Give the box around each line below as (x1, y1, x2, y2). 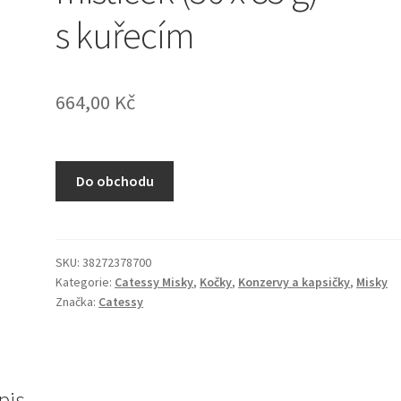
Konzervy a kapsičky (238, 273, 351, 290)
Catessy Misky (115, 273, 194, 290)
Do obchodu (75, 172, 154, 191)
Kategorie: (55, 273, 115, 290)
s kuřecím (55, 12, 195, 59)
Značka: (55, 293, 99, 310)
